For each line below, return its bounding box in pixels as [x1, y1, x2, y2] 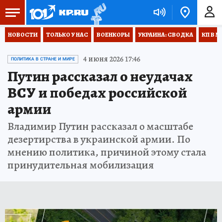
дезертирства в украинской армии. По [7, 132, 190, 147]
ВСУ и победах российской [7, 83, 187, 103]
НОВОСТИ [8, 31, 38, 39]
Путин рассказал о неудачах [7, 66, 193, 86]
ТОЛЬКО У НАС [46, 31, 88, 39]
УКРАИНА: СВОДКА [138, 31, 193, 39]
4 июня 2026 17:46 [83, 54, 140, 64]
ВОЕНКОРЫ [97, 31, 130, 39]
